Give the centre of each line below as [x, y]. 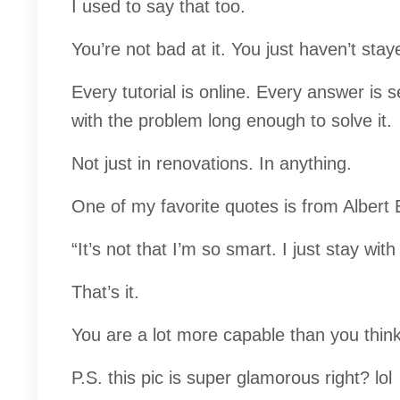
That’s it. [105, 292]
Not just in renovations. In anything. [212, 164]
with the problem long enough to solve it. [232, 121]
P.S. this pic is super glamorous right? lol [232, 378]
